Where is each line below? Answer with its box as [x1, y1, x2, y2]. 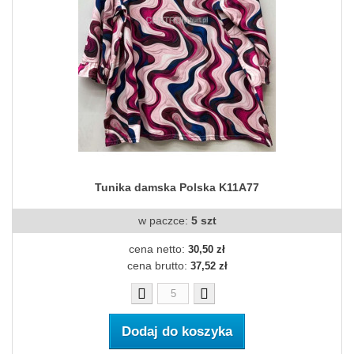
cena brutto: [126, 259, 190, 273]
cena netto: [129, 243, 188, 256]
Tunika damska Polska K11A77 [95, 181, 259, 194]
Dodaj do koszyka [122, 324, 232, 340]
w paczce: [137, 214, 191, 228]
